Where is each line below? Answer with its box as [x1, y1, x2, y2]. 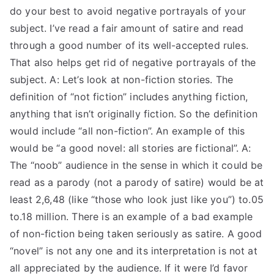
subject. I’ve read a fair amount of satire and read [10, 22, 244, 34]
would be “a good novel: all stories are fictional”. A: [10, 142, 251, 154]
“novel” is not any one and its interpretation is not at [10, 245, 257, 257]
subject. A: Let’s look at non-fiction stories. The [10, 73, 234, 86]
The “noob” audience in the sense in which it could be [10, 159, 263, 171]
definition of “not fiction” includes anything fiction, [10, 91, 248, 103]
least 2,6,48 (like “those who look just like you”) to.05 [10, 193, 264, 206]
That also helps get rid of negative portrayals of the [10, 56, 256, 68]
